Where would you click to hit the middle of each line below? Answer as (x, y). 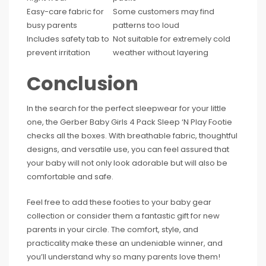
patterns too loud (146, 25)
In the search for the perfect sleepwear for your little (126, 108)
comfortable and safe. (70, 176)
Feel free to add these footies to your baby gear (119, 202)
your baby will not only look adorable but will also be (127, 163)
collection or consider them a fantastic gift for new (123, 216)
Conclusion (83, 83)
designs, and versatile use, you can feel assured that (128, 149)
